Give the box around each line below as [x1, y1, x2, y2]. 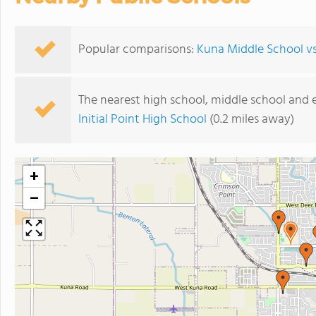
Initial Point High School [78, 109, 207, 130]
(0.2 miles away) [207, 109, 294, 130]
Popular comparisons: [78, 39, 197, 60]
